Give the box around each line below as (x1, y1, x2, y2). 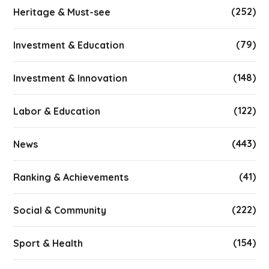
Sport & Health (13, 237, 83, 250)
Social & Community (13, 204, 107, 217)
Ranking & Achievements (13, 171, 129, 184)
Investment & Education (13, 39, 125, 52)
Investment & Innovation (13, 72, 128, 85)
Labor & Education (13, 105, 101, 118)
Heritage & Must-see (13, 6, 111, 19)
